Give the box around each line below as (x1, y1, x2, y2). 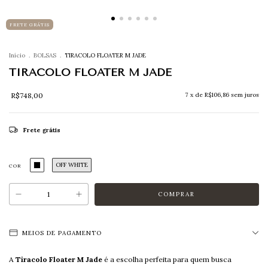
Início (9, 51, 25, 59)
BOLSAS (33, 51, 56, 59)
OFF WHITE (56, 161, 88, 169)
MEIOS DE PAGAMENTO (22, 229, 102, 237)
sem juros (231, 91, 259, 99)
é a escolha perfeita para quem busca (102, 255, 232, 264)
